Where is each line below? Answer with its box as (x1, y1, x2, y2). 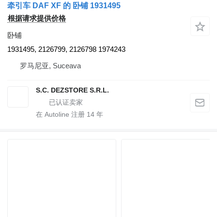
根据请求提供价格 (8, 14, 66, 22)
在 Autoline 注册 (36, 110, 87, 118)
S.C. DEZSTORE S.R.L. (36, 86, 109, 94)
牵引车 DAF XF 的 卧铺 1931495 (7, 1, 121, 10)
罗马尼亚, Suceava (20, 61, 81, 70)
